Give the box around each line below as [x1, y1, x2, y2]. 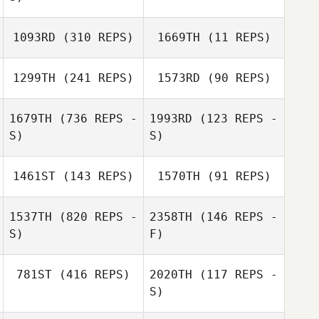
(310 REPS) [56, 31, 134, 44]
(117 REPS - [192, 268, 278, 281]
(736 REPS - [52, 112, 137, 125]
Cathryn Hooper [59, 257, 135, 269]
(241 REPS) [56, 71, 134, 85]
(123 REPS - [192, 112, 278, 125]
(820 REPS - [52, 210, 137, 224]
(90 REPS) [199, 71, 271, 85]
